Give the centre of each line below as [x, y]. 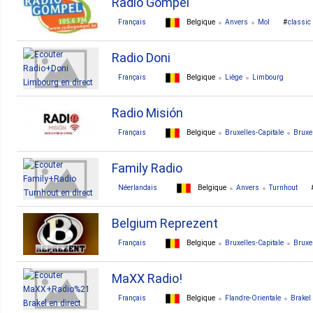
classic [299, 22]
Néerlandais [138, 188]
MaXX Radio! [147, 278]
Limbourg [268, 78]
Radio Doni [141, 58]
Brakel [301, 298]
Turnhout [283, 188]
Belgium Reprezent [165, 223]
